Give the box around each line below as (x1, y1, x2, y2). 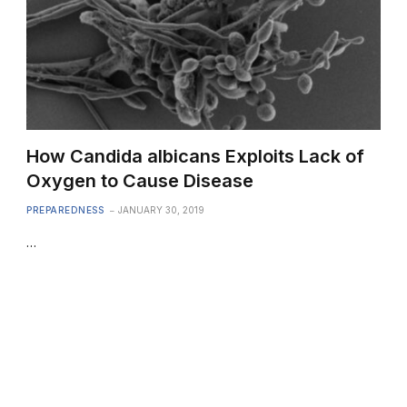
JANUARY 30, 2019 (118, 203, 205, 215)
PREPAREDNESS (26, 203, 104, 215)
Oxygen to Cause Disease (26, 169, 254, 192)
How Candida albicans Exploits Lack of (26, 144, 365, 167)
